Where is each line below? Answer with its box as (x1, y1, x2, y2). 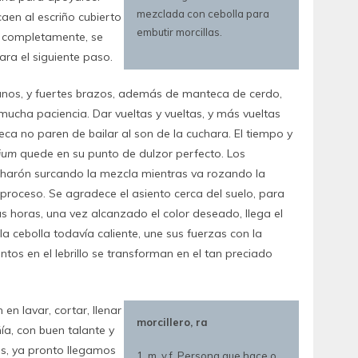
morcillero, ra (136, 315, 208, 328)
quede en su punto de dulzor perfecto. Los (17, 145, 245, 161)
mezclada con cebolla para (136, 6, 269, 20)
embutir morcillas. (136, 25, 222, 38)
